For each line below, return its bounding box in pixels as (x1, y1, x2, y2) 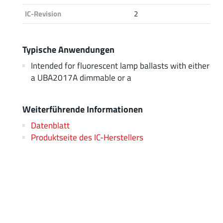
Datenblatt (30, 118, 70, 131)
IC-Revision (25, 7, 61, 19)
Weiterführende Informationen (22, 102, 143, 116)
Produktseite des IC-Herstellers (30, 130, 143, 143)
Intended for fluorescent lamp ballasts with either (30, 59, 210, 72)
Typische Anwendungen (22, 42, 114, 56)
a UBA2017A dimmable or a (30, 71, 131, 84)
